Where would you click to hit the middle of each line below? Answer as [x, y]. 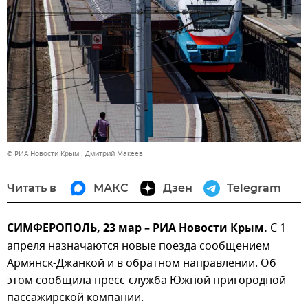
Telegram [254, 188]
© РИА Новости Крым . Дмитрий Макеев [75, 153]
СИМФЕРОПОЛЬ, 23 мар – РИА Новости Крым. [137, 229]
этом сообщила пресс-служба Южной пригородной [146, 280]
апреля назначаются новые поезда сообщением [139, 246]
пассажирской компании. [75, 297]
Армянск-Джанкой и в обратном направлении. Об [142, 263]
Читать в [32, 188]
